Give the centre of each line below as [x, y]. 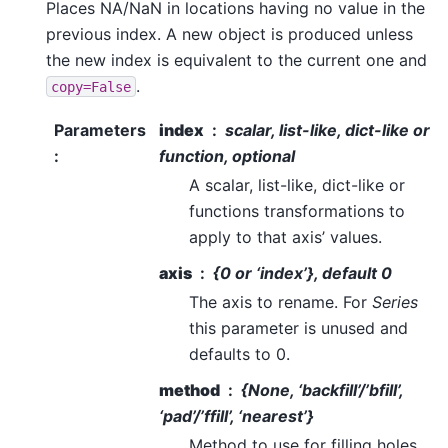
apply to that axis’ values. [285, 237]
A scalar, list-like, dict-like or [297, 185]
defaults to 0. [239, 354]
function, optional [227, 156]
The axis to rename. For [280, 302]
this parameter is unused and [298, 328]
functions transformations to [297, 211]
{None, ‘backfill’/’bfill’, [322, 390]
